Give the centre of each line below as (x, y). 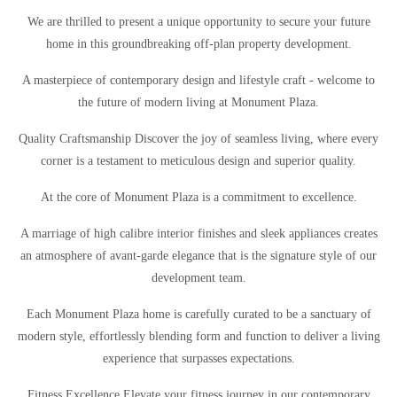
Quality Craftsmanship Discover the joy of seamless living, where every (198, 139)
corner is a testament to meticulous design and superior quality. (198, 161)
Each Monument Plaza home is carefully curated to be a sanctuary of (198, 314)
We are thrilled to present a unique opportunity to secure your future (198, 22)
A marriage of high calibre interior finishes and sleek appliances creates (198, 234)
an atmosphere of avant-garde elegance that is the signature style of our (198, 256)
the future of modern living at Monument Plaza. (198, 102)
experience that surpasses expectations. (198, 358)
